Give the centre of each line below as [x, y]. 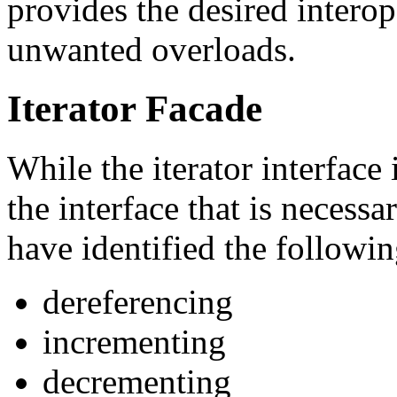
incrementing [134, 342]
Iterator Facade [135, 109]
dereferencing [138, 302]
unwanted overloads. [152, 50]
